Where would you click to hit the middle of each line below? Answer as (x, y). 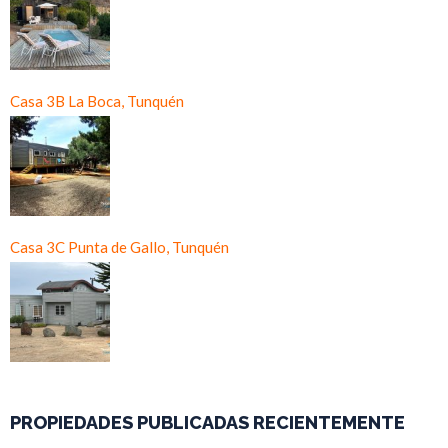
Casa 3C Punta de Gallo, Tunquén (119, 247)
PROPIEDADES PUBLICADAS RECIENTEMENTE (207, 423)
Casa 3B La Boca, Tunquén (97, 101)
